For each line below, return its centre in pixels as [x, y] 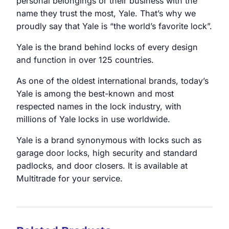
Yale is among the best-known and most [95, 94]
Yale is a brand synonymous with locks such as [109, 140]
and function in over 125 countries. [85, 60]
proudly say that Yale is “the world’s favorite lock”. [114, 26]
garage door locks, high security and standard [107, 153]
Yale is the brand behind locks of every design [107, 47]
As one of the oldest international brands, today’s [112, 81]
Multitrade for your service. [70, 179]
